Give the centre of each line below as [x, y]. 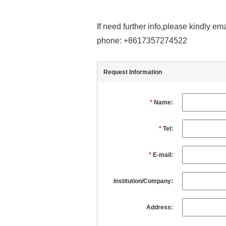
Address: [160, 208]
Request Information [133, 72]
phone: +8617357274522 [142, 40]
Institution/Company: [143, 181]
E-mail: [162, 155]
